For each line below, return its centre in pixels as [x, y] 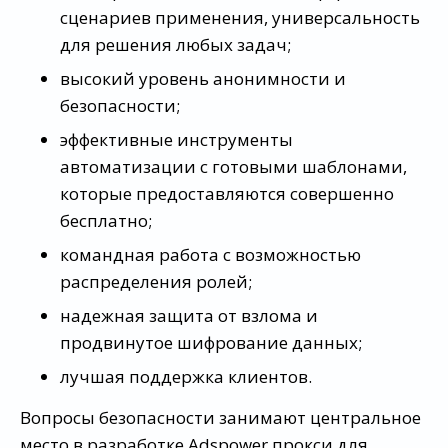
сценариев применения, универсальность [240, 17]
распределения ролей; [156, 281]
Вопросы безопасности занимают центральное [220, 417]
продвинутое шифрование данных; [211, 342]
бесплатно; [106, 220]
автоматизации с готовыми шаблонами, [233, 166]
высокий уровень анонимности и [203, 78]
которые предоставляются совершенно [227, 193]
